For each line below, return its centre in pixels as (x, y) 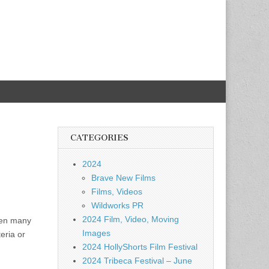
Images (96, 233)
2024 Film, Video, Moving (131, 219)
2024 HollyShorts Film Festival (140, 247)
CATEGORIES (99, 138)
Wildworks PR (117, 205)
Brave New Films (123, 178)
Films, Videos (117, 192)
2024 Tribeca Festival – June (137, 261)
